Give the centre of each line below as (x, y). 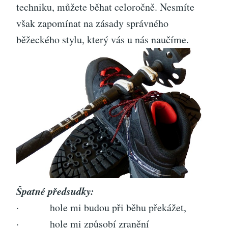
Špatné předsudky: (55, 191)
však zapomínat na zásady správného (92, 23)
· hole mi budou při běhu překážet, (101, 208)
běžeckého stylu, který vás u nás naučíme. (103, 40)
